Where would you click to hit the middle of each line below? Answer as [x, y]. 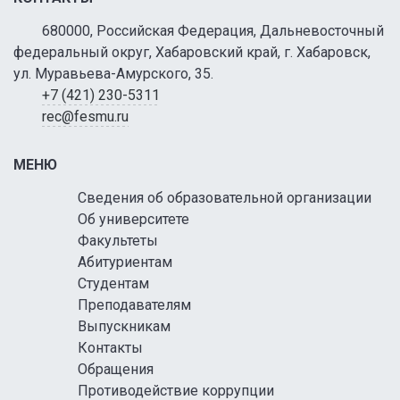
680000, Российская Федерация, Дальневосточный [213, 31]
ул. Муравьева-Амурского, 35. [113, 74]
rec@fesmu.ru [85, 117]
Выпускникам [124, 327]
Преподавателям [134, 305]
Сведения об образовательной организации [225, 198]
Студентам [113, 284]
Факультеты [118, 241]
